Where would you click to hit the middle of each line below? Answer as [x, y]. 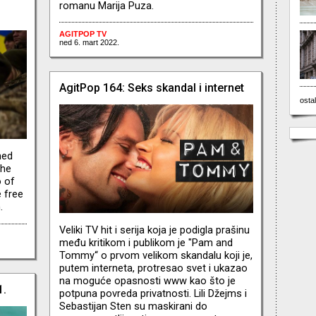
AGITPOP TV [83, 34]
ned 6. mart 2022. [89, 43]
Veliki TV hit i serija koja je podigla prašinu [154, 230]
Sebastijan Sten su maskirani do [133, 306]
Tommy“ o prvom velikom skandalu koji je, [156, 255]
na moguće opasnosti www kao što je [147, 280]
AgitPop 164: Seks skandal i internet [151, 88]
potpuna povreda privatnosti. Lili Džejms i [153, 293]
